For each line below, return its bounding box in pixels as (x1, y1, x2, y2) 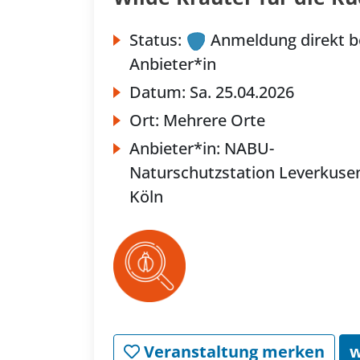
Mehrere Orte (163, 109, 265, 132)
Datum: (129, 81, 190, 104)
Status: (129, 29, 182, 51)
